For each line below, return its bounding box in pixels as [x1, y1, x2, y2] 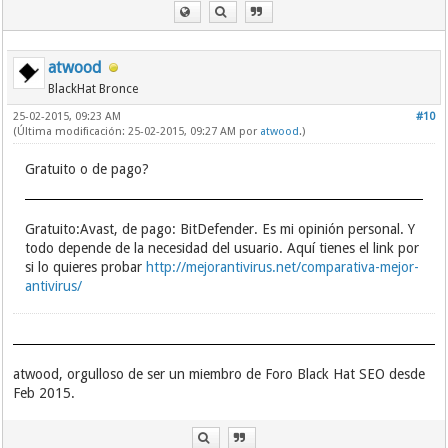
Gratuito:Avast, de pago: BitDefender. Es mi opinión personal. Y [25, 221, 416, 237]
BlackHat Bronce [48, 82, 139, 96]
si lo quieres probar [25, 259, 147, 275]
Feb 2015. [13, 385, 76, 401]
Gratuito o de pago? [25, 161, 150, 177]
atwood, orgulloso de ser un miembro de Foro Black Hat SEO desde [13, 366, 426, 382]
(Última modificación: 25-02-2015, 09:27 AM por [13, 125, 261, 138]
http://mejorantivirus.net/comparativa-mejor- [146, 259, 420, 275]
